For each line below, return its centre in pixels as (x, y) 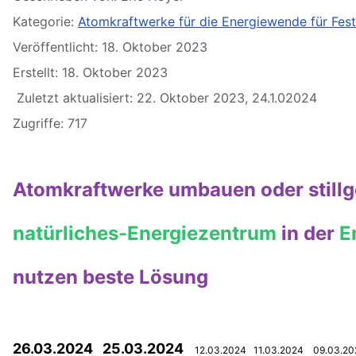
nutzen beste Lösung (110, 277)
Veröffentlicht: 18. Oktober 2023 (110, 47)
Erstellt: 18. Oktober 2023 (90, 73)
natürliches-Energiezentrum (147, 234)
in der (310, 234)
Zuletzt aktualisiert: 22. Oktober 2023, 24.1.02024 (165, 98)
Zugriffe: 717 (50, 124)
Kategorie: (45, 22)
